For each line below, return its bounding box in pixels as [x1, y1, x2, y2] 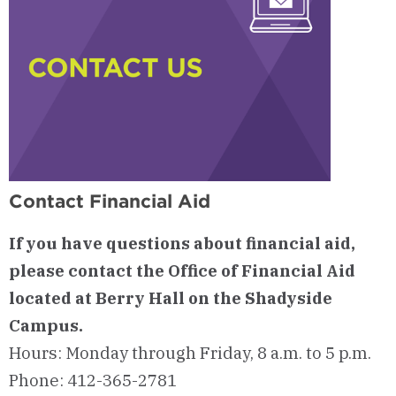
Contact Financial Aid [9, 190, 210, 213]
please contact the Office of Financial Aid [9, 259, 355, 281]
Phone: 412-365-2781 [9, 369, 177, 391]
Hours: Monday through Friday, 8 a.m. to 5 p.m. [9, 341, 371, 363]
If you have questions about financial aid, [9, 232, 355, 254]
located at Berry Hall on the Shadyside [9, 286, 332, 308]
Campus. [9, 314, 83, 336]
